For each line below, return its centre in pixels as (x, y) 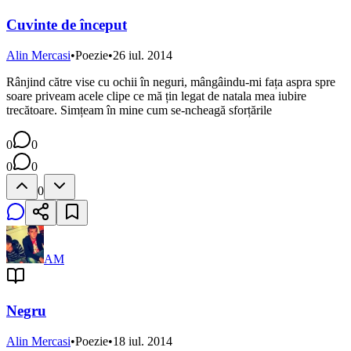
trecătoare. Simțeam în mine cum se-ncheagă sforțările (139, 110)
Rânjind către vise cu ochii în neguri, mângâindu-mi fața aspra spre (171, 81)
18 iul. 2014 (143, 342)
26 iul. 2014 (143, 55)
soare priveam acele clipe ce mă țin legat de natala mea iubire (156, 96)
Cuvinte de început (67, 24)
